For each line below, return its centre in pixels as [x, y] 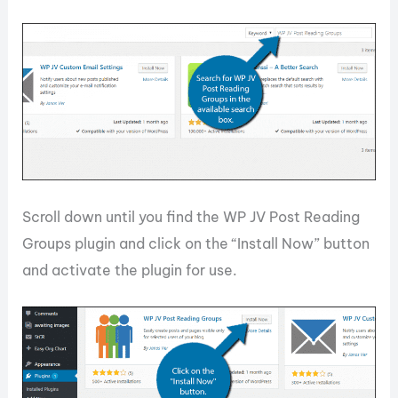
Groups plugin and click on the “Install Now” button [196, 243]
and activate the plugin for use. [130, 270]
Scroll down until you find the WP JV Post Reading [191, 216]
